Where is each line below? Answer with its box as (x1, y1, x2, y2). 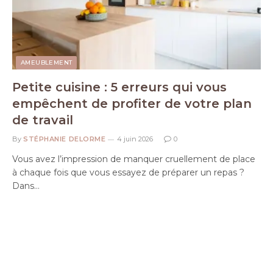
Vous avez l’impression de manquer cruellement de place (12, 154, 255, 165)
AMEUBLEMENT (21, 58, 73, 66)
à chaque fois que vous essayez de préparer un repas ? (12, 167, 244, 178)
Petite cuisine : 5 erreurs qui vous (12, 80, 227, 94)
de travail (12, 113, 73, 127)
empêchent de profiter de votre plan (12, 96, 252, 111)
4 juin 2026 (117, 135, 154, 143)
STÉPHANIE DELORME (23, 135, 106, 143)
